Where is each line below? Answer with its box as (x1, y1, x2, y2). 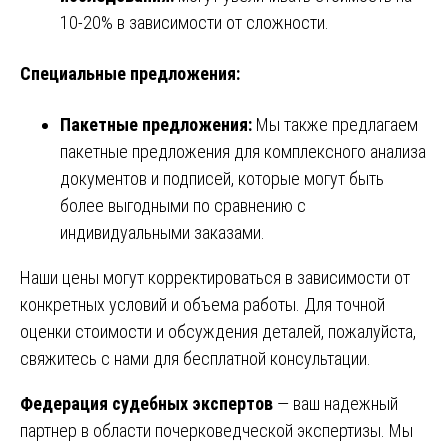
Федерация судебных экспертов (20, 392, 273, 414)
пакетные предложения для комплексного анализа (60, 140, 426, 162)
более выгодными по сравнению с (60, 194, 306, 216)
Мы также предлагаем (252, 113, 418, 135)
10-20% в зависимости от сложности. (60, 11, 329, 33)
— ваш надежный (273, 392, 398, 414)
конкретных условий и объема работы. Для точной (20, 293, 385, 315)
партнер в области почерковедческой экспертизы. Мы (20, 419, 413, 441)
